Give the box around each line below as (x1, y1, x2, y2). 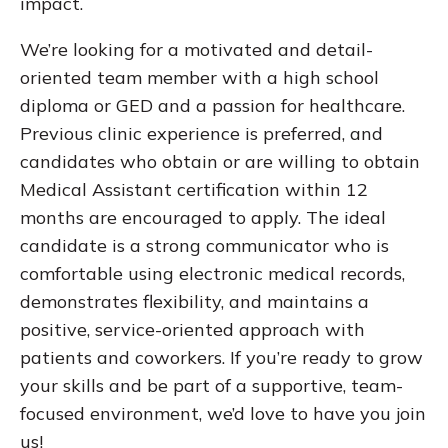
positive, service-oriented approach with (20, 318, 365, 342)
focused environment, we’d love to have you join (20, 402, 426, 426)
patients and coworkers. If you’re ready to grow (20, 346, 423, 370)
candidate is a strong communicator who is (20, 234, 389, 258)
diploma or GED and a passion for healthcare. (20, 94, 405, 118)
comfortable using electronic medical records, (20, 262, 405, 286)
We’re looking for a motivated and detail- (20, 38, 373, 62)
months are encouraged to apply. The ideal (20, 206, 386, 230)
